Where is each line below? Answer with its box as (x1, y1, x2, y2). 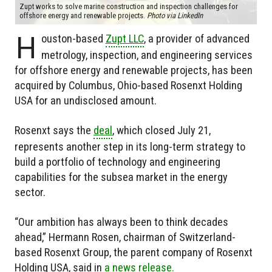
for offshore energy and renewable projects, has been (15, 64, 253, 77)
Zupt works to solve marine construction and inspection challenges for (19, 2, 238, 12)
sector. (15, 186, 46, 199)
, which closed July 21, (112, 124, 211, 137)
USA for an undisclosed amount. (15, 94, 157, 107)
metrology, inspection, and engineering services (41, 49, 253, 62)
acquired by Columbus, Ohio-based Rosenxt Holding (15, 79, 242, 92)
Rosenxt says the (15, 124, 93, 137)
